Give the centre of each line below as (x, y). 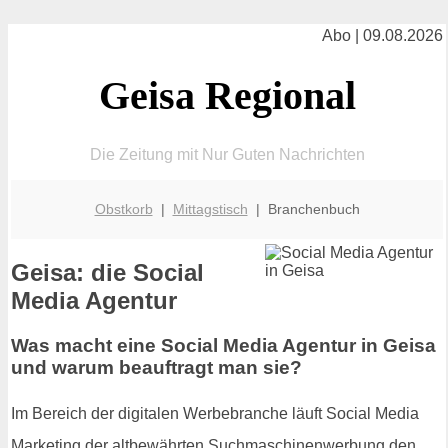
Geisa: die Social (107, 273)
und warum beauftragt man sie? (156, 368)
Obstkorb (123, 208)
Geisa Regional (227, 95)
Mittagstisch (210, 208)
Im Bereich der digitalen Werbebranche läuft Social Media (215, 413)
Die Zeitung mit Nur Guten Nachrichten (227, 154)
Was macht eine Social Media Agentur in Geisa (223, 346)
